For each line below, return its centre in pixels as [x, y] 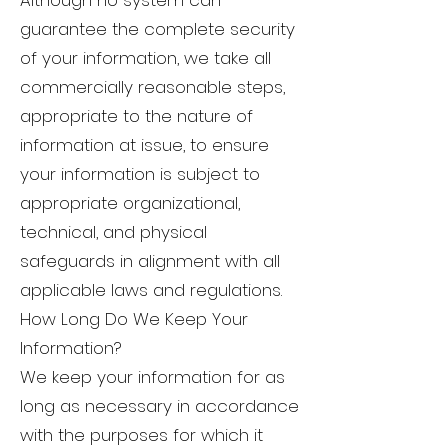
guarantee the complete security [157, 29]
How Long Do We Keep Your [134, 319]
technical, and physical [113, 232]
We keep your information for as [152, 377]
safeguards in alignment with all [150, 261]
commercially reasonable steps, [152, 87]
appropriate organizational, [130, 203]
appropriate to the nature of [136, 116]
